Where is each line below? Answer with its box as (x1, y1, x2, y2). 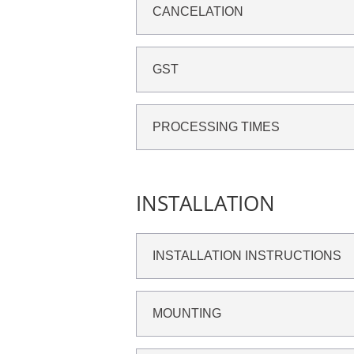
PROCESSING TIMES (153, 120, 280, 134)
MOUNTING (153, 306, 221, 320)
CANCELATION (153, 5, 243, 19)
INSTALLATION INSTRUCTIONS (153, 248, 341, 262)
